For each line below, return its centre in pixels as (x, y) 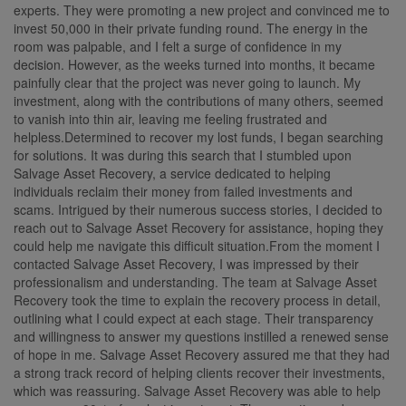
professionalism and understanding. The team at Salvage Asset (195, 281)
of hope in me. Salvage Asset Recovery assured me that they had (202, 354)
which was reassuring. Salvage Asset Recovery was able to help (197, 390)
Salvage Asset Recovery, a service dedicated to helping (172, 173)
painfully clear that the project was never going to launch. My (187, 82)
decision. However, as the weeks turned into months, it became (194, 64)
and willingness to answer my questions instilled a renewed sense (201, 336)
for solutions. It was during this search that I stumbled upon (183, 155)
